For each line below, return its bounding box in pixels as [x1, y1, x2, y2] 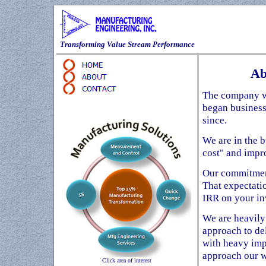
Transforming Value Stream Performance [60, 40, 195, 49]
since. [202, 114, 227, 126]
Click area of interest [102, 257, 151, 264]
